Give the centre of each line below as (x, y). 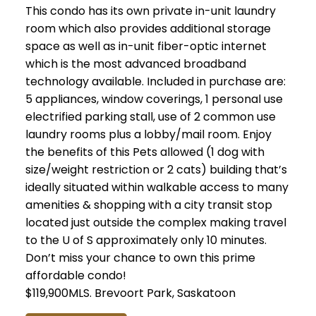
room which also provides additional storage (148, 29)
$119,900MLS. (60, 293)
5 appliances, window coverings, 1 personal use (154, 99)
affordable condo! (75, 276)
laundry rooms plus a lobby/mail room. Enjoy (148, 135)
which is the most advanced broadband (135, 64)
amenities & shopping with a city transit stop (148, 205)
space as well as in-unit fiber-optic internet (146, 47)
